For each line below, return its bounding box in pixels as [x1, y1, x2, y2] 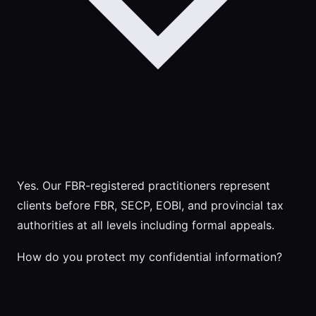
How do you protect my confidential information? [17, 250, 282, 265]
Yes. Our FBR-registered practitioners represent [17, 178, 270, 193]
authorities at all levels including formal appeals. [17, 218, 274, 233]
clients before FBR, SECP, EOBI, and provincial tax [17, 198, 284, 213]
